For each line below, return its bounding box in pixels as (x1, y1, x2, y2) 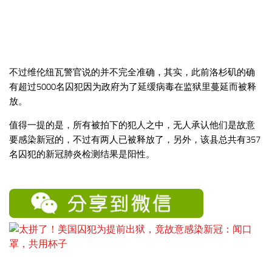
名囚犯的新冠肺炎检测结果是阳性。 (9, 148, 155, 160)
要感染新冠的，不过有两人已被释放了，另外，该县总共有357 (9, 134, 260, 145)
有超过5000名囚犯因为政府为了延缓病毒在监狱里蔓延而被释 (9, 81, 256, 92)
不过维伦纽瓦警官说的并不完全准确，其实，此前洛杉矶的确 (9, 66, 255, 78)
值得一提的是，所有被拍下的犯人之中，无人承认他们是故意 (9, 119, 255, 131)
